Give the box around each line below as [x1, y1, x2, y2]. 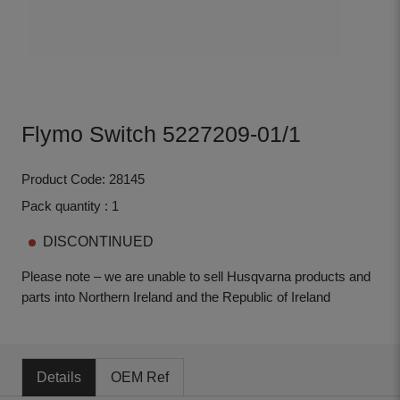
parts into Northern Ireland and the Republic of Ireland [21, 290, 330, 305]
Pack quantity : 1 [21, 198, 119, 213]
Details [37, 369, 81, 385]
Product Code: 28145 [21, 171, 145, 187]
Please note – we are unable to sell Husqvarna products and [21, 270, 371, 285]
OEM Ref [111, 369, 169, 385]
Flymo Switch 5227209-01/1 [21, 121, 301, 146]
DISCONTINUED [43, 234, 154, 250]
